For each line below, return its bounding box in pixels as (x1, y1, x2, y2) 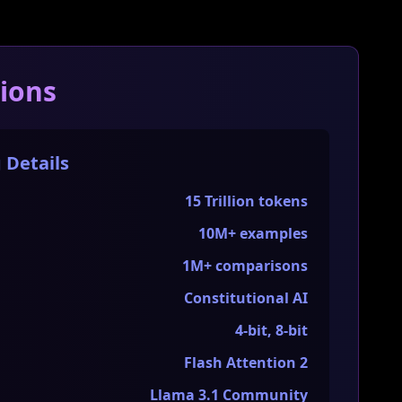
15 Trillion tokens (185, 191, 308, 211)
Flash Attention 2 (184, 353, 308, 372)
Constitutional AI (184, 288, 308, 308)
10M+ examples (198, 223, 308, 243)
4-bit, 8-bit (235, 320, 308, 340)
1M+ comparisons (182, 256, 308, 275)
